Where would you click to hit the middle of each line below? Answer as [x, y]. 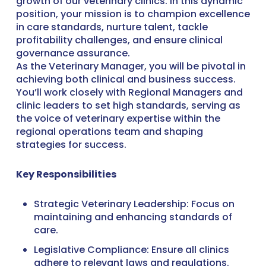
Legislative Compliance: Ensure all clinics [131, 249]
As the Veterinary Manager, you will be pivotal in [131, 66]
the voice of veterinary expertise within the [118, 118]
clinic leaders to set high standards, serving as [128, 105]
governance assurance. [73, 53]
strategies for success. [71, 145]
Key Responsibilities [66, 174]
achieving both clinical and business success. [126, 79]
